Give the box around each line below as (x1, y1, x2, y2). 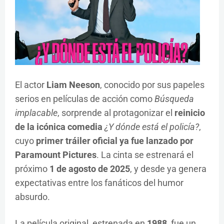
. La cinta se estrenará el (96, 149, 193, 160)
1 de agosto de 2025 (49, 163, 130, 174)
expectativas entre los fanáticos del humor (15, 177, 183, 188)
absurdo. (15, 191, 50, 202)
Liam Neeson (46, 79, 100, 90)
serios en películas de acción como (15, 93, 154, 104)
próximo (15, 163, 49, 174)
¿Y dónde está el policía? (104, 121, 199, 132)
